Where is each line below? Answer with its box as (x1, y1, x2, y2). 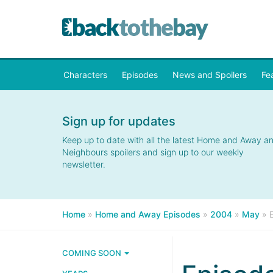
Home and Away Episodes (95, 209, 200, 219)
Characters (63, 69, 107, 80)
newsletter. (62, 159, 105, 169)
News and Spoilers (172, 69, 247, 80)
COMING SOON (62, 248, 123, 258)
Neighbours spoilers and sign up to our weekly (62, 147, 244, 157)
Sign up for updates (62, 114, 175, 129)
